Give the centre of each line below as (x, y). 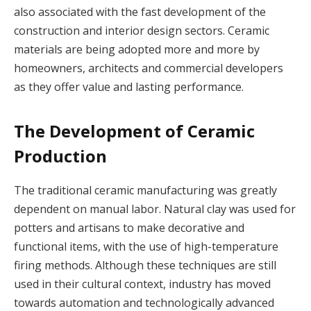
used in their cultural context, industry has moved (142, 284)
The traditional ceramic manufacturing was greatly (145, 191)
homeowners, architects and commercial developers (149, 68)
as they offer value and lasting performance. (129, 86)
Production (60, 156)
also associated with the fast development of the (140, 11)
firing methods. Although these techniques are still (145, 266)
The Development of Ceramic (134, 131)
